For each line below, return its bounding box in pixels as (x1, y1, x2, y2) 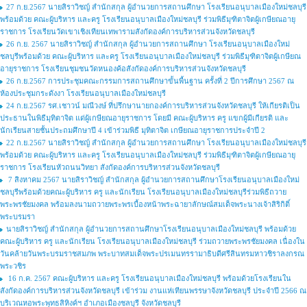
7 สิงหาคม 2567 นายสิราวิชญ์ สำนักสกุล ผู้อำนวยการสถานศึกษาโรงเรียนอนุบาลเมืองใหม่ (6, 175, 299, 184)
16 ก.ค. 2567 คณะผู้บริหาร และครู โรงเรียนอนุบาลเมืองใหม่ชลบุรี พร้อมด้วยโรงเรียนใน (6, 274, 291, 282)
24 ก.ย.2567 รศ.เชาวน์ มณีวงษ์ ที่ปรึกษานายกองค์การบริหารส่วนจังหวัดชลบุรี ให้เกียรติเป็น (6, 101, 300, 110)
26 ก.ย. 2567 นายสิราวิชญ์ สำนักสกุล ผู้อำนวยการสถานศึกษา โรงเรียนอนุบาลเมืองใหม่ (6, 40, 290, 48)
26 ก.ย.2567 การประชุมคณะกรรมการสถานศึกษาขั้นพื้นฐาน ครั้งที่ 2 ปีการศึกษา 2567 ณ (6, 77, 294, 85)
